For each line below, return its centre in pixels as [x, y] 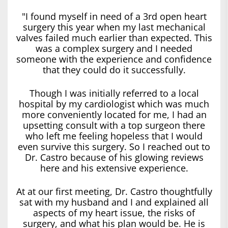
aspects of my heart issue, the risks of [114, 212]
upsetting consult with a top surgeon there [114, 125]
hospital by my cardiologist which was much [114, 104]
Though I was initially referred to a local [114, 93]
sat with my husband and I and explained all [114, 202]
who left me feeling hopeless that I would [114, 136]
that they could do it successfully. [114, 69]
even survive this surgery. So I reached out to [114, 146]
